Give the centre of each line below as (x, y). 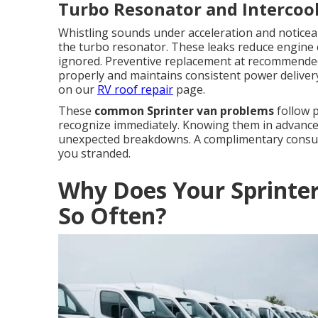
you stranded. (94, 153)
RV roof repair (135, 89)
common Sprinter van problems (184, 111)
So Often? (113, 215)
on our (78, 89)
